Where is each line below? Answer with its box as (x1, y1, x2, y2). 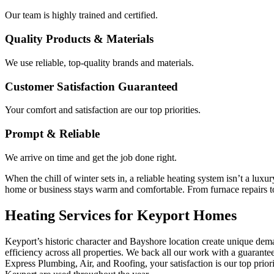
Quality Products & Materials (5, 32, 154, 46)
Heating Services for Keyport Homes (5, 207, 237, 223)
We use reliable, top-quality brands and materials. (5, 57, 194, 68)
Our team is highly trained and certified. (5, 10, 158, 21)
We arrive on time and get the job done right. (5, 152, 177, 163)
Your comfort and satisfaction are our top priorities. (5, 105, 201, 116)
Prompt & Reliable (5, 127, 100, 141)
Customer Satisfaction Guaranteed (5, 80, 178, 93)
